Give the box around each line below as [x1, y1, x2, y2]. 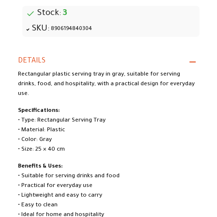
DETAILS [18, 57, 46, 65]
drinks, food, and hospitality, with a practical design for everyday [18, 81, 195, 88]
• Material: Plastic [18, 127, 65, 134]
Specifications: [18, 108, 60, 114]
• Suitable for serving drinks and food [18, 173, 120, 180]
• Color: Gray [18, 137, 52, 143]
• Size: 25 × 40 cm [18, 147, 65, 153]
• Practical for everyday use [18, 183, 93, 189]
